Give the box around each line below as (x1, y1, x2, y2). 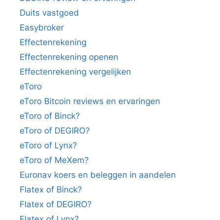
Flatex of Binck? (20, 184, 82, 194)
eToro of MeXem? (20, 155, 89, 165)
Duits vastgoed (20, 7, 79, 18)
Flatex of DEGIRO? (20, 199, 92, 209)
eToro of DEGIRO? (20, 125, 90, 136)
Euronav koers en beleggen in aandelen (20, 169, 176, 180)
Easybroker (20, 22, 64, 32)
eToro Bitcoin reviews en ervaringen (20, 96, 160, 106)
